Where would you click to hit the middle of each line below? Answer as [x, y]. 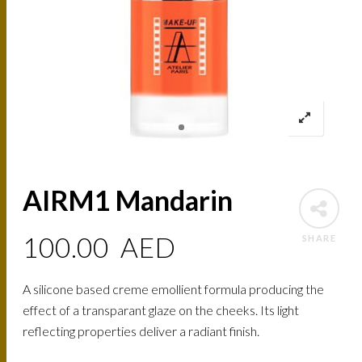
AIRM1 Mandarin [128, 200]
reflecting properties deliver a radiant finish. [141, 331]
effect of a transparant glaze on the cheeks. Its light [161, 310]
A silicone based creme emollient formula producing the [174, 289]
